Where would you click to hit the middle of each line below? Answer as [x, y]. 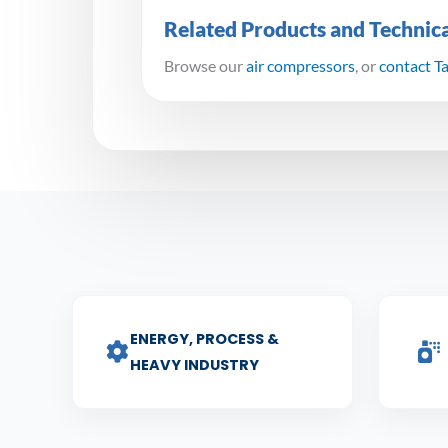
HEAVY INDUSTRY [195, 365]
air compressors [300, 66]
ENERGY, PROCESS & [205, 339]
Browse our [205, 66]
